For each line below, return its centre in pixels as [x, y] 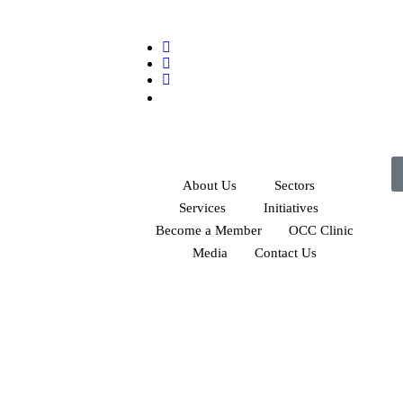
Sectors [295, 185]
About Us [210, 185]
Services [202, 208]
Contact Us [285, 253]
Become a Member [208, 230]
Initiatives [291, 208]
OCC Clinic [321, 230]
